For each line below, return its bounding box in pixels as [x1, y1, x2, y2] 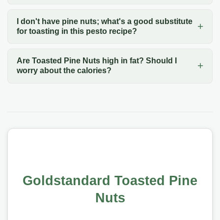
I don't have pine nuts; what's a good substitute [16, 17, 192, 26]
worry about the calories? [16, 66, 111, 75]
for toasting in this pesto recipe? [16, 27, 137, 36]
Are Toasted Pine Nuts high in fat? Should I [16, 56, 177, 65]
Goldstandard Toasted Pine [23, 173, 197, 189]
